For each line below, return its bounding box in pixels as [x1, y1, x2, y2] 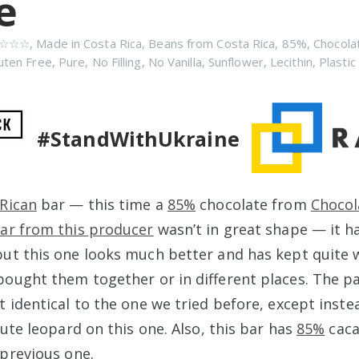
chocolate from [196, 195, 311, 214]
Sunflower [208, 54, 264, 70]
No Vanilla [147, 54, 202, 70]
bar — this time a [36, 195, 167, 214]
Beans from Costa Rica [148, 35, 276, 51]
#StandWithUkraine [37, 124, 240, 152]
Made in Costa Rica [36, 35, 143, 51]
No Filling [91, 54, 142, 70]
